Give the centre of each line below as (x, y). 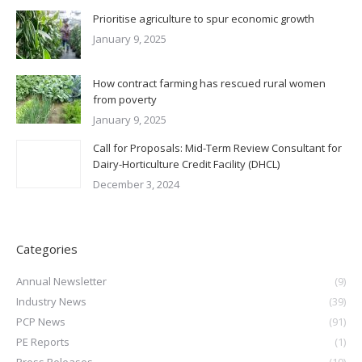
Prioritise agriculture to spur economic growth (205, 19)
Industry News (51, 301)
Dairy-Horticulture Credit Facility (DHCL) (186, 164)
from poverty (126, 99)
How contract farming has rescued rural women (209, 83)
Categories (47, 249)
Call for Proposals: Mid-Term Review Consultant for (217, 148)
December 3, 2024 (136, 184)
